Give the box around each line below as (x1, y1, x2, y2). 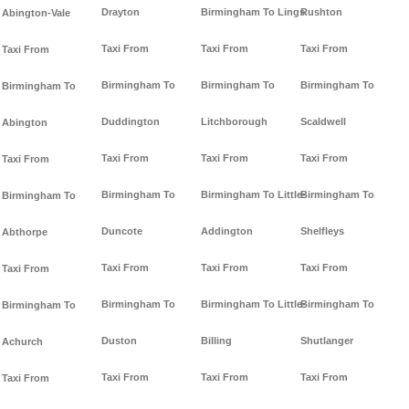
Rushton (300, 6, 342, 18)
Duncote (101, 225, 142, 237)
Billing (201, 335, 232, 347)
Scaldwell (300, 116, 346, 128)
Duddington (101, 116, 160, 128)
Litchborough (201, 116, 267, 128)
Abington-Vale (2, 7, 70, 19)
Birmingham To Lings (201, 6, 305, 18)
